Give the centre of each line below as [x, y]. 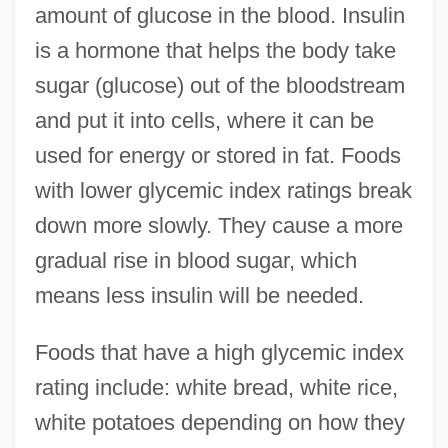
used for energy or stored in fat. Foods [217, 155]
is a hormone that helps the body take [215, 50]
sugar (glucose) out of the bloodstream [219, 85]
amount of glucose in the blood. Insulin [219, 15]
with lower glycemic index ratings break [223, 190]
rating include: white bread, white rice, [216, 387]
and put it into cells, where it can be [204, 120]
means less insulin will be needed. [199, 295]
